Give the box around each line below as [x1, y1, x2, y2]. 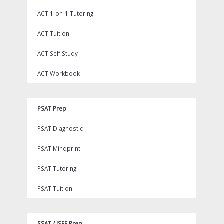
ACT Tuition [37, 29, 69, 37]
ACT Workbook [37, 69, 80, 77]
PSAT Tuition [37, 184, 72, 192]
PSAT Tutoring [37, 164, 76, 172]
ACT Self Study [37, 49, 78, 57]
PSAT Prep [37, 104, 66, 112]
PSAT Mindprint [37, 144, 80, 152]
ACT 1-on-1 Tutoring [37, 9, 93, 17]
